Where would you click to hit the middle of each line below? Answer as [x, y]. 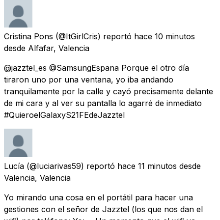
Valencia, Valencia [37, 178]
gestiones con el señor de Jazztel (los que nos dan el [103, 209]
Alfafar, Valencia [59, 48]
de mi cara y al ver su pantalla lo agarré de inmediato [103, 103]
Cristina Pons [28, 36]
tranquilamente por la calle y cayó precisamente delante [109, 91]
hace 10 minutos [165, 36]
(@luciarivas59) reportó [71, 166]
